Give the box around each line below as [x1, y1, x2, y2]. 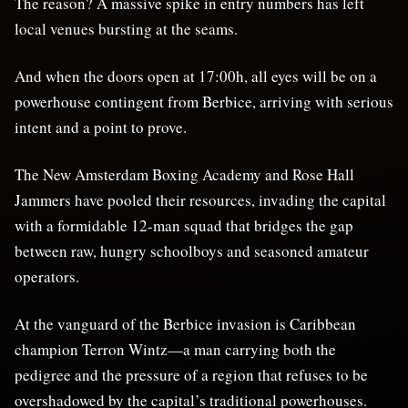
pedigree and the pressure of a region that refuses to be [15, 363, 368, 385]
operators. [15, 265, 79, 287]
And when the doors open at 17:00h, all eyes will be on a [15, 65, 377, 87]
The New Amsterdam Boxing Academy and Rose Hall [15, 163, 354, 185]
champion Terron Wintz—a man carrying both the [15, 338, 336, 360]
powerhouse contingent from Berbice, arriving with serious [15, 90, 393, 112]
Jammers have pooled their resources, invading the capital [15, 189, 386, 210]
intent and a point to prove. [15, 116, 187, 138]
